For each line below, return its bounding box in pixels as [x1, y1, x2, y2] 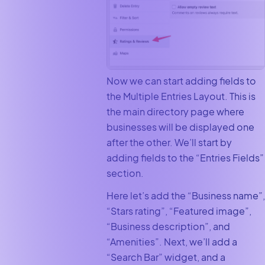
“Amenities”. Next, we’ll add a [106, 235, 237, 248]
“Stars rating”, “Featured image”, [106, 204, 251, 217]
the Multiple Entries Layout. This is [106, 89, 256, 102]
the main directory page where [106, 105, 244, 118]
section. [106, 166, 144, 179]
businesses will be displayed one [106, 120, 254, 133]
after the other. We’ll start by [106, 135, 232, 148]
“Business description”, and [106, 219, 230, 232]
